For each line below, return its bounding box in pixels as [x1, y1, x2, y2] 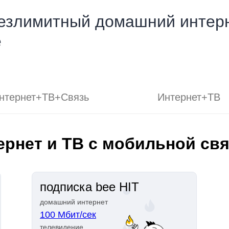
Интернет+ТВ [157, 91, 220, 103]
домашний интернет [40, 198, 108, 206]
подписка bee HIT [40, 180, 139, 194]
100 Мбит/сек [40, 210, 96, 220]
